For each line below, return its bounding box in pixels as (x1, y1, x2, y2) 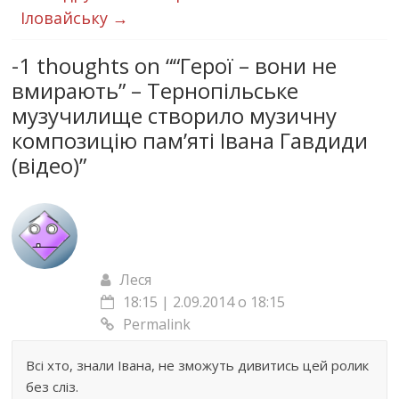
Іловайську (20, 7, 113, 28)
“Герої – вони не (173, 51, 338, 80)
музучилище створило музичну (12, 101, 338, 130)
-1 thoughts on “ (12, 51, 174, 80)
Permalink (123, 314, 191, 334)
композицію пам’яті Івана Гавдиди (12, 126, 369, 155)
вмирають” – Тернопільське (12, 76, 299, 105)
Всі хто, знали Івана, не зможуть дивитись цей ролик (26, 356, 370, 374)
